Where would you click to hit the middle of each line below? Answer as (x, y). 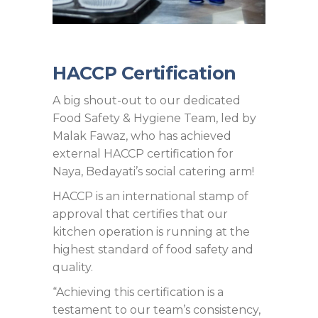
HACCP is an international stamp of (150, 196)
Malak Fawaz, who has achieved (142, 136)
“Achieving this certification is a (138, 292)
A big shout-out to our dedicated (147, 100)
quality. (73, 267)
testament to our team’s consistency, (157, 310)
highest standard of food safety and (153, 250)
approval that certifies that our (140, 214)
